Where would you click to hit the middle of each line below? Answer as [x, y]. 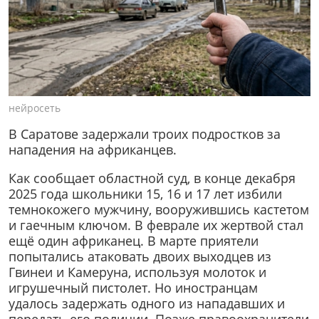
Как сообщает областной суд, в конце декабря [152, 178]
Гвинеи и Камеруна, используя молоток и [137, 272]
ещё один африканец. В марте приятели [134, 240]
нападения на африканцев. [93, 150]
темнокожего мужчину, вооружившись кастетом [159, 209]
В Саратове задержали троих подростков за [145, 134]
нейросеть [35, 108]
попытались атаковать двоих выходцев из [140, 256]
